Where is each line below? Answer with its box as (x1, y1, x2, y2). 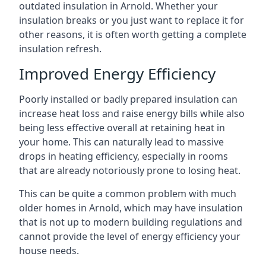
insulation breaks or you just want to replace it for (19, 14, 244, 27)
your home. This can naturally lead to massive (19, 135, 224, 148)
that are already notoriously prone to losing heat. (19, 164, 240, 177)
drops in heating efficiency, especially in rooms (19, 150, 228, 163)
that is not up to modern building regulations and (19, 216, 242, 229)
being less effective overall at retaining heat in (19, 121, 225, 134)
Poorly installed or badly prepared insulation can (19, 93, 237, 106)
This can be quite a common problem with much (19, 187, 236, 200)
